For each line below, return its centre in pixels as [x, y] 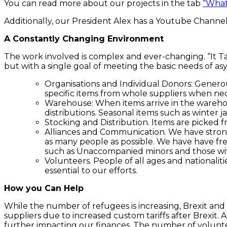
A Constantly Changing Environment [84, 39]
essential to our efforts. [91, 170]
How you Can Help [44, 188]
